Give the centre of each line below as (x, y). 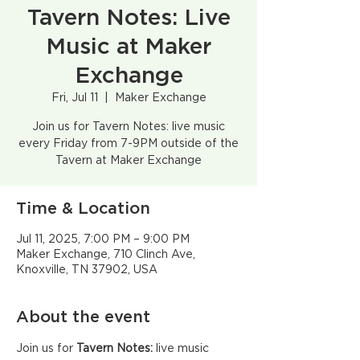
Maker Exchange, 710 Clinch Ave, (106, 255)
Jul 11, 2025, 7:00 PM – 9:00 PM (103, 239)
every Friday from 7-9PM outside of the (129, 144)
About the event (83, 317)
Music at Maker (129, 47)
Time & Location (83, 209)
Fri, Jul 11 (74, 98)
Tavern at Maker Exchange (129, 161)
